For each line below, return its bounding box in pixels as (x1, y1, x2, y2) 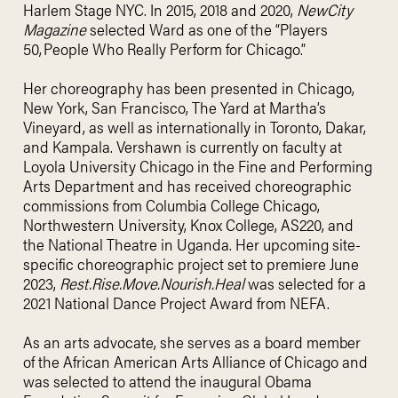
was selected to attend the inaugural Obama (23, 370, 312, 392)
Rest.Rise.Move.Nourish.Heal (60, 272, 244, 294)
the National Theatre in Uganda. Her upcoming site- (23, 233, 361, 255)
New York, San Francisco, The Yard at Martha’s (23, 96, 326, 118)
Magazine (23, 18, 90, 40)
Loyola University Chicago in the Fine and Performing (23, 155, 372, 177)
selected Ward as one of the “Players (90, 18, 328, 40)
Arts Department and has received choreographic (23, 174, 352, 196)
